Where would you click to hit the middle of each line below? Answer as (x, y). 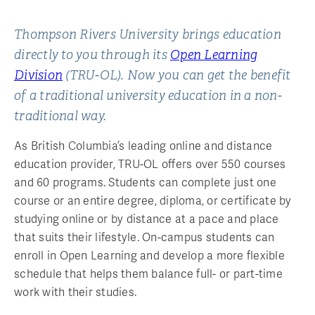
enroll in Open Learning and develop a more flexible (149, 256)
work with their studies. (75, 292)
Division (38, 75)
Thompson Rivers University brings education (148, 34)
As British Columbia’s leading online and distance (143, 146)
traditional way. (60, 116)
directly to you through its (92, 54)
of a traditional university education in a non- (148, 95)
